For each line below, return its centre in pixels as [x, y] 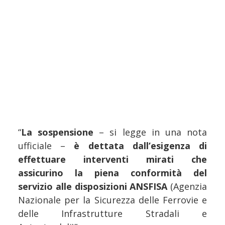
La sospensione [60, 132]
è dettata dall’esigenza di [136, 145]
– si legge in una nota [153, 132]
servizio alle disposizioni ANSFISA [93, 186]
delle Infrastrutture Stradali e [113, 213]
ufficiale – [42, 145]
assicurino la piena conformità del [113, 173]
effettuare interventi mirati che [113, 159]
